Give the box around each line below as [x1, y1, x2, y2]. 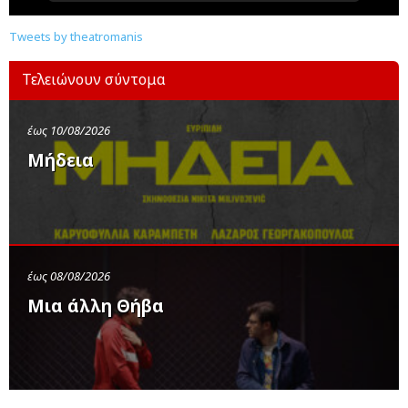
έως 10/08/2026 [27, 122, 110, 139]
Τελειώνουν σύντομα [22, 69, 166, 90]
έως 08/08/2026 [27, 268, 110, 285]
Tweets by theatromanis [9, 28, 143, 46]
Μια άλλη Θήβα [27, 294, 164, 319]
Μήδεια [27, 148, 94, 173]
